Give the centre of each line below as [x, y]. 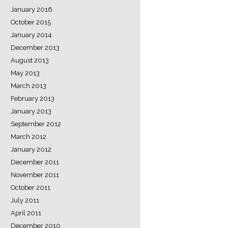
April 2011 [26, 213]
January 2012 [31, 149]
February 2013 [33, 98]
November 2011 [35, 175]
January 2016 [32, 9]
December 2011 [35, 162]
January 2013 [31, 111]
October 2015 [31, 22]
